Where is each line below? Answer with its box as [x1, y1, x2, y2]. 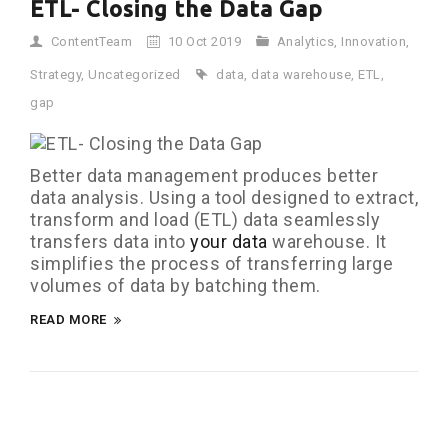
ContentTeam [50, 34, 132, 49]
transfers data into [30, 231, 190, 253]
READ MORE [30, 312, 107, 328]
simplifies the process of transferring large [30, 253, 393, 275]
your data [190, 231, 268, 253]
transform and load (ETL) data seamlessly [30, 209, 380, 231]
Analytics [276, 34, 334, 49]
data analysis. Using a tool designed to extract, [30, 187, 418, 209]
